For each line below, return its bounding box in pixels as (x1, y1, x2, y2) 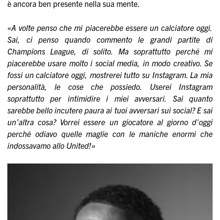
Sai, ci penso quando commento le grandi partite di (7, 34, 213, 45)
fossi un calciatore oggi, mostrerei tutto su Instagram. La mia (7, 70, 213, 80)
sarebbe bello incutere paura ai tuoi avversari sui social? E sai (7, 105, 213, 115)
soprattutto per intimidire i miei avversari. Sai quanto (7, 93, 213, 104)
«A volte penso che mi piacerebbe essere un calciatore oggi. (7, 23, 213, 33)
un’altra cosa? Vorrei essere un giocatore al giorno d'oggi (7, 117, 213, 127)
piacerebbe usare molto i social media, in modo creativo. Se (7, 58, 213, 68)
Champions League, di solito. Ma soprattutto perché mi (7, 46, 213, 56)
